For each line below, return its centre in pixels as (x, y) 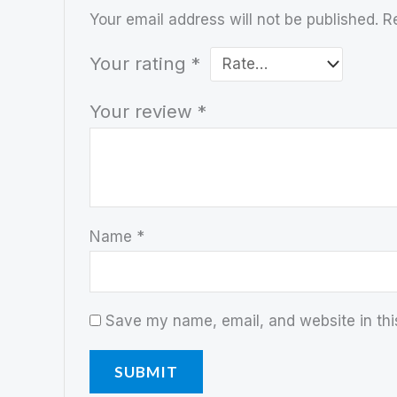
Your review (144, 111)
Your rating (141, 63)
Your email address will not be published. (234, 19)
